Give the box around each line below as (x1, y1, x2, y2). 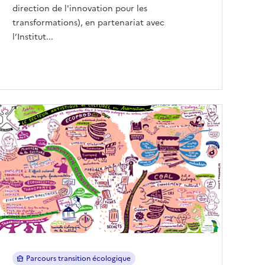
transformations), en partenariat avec (12, 16, 164, 29)
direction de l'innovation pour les (12, 2, 147, 15)
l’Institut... (12, 30, 53, 43)
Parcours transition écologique (25, 253, 131, 264)
